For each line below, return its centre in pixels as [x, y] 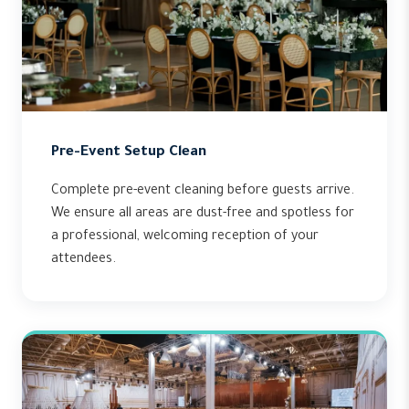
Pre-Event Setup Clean [129, 153]
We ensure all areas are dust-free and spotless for [203, 215]
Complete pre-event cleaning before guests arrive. [203, 192]
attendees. [84, 260]
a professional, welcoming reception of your [185, 237]
